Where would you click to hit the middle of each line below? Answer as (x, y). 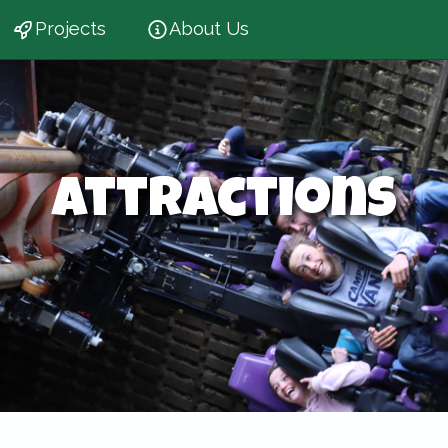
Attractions (224, 204)
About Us (209, 29)
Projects (70, 29)
